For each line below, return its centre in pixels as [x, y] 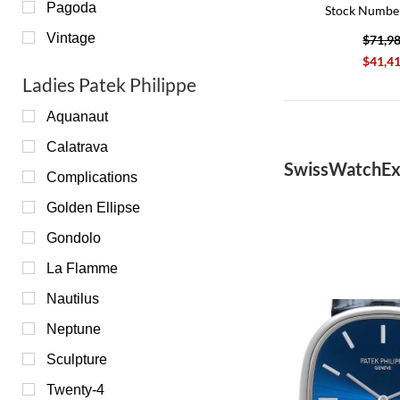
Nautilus [73, 298]
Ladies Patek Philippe [109, 84]
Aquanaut [77, 116]
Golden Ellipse [93, 207]
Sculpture [77, 359]
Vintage [71, 37]
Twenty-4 [75, 389]
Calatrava [77, 146]
